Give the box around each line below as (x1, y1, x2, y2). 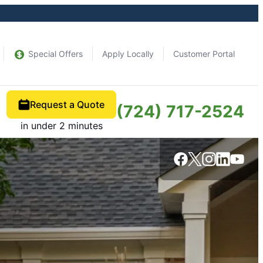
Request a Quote (30, 99, 104, 110)
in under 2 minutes (20, 120, 103, 131)
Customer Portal (173, 48, 235, 59)
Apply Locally (102, 48, 154, 59)
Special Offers (28, 48, 83, 59)
